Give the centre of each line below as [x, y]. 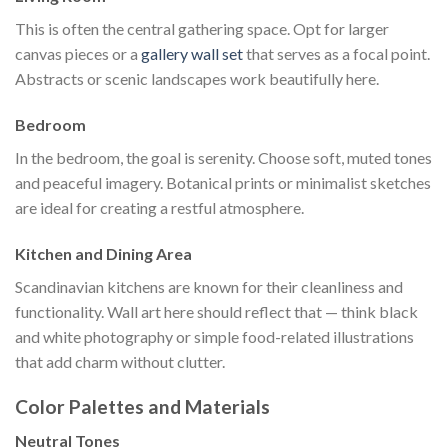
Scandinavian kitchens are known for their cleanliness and [209, 286]
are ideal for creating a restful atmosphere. [159, 208]
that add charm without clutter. [120, 361]
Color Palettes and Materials [142, 406]
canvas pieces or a [78, 54]
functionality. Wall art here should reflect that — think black [216, 311]
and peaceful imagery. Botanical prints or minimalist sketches [223, 183]
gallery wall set [192, 54]
